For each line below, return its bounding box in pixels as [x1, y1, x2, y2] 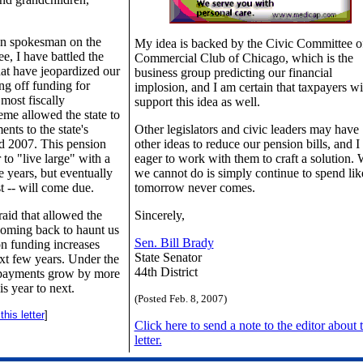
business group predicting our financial [134, 66, 332, 79]
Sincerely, [134, 208, 185, 222]
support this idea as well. [134, 95, 260, 109]
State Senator [134, 250, 202, 264]
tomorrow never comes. [134, 181, 255, 194]
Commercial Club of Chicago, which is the [134, 51, 353, 65]
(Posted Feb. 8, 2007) [134, 293, 227, 305]
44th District [134, 265, 198, 279]
